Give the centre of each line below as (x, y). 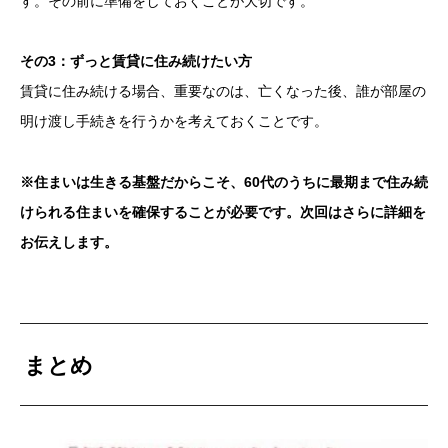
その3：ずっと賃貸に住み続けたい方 (136, 61)
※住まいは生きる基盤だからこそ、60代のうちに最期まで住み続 (224, 182)
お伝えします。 (69, 242)
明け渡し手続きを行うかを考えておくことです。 (174, 121)
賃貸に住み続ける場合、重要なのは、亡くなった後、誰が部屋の (223, 91)
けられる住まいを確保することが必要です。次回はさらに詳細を (223, 212)
